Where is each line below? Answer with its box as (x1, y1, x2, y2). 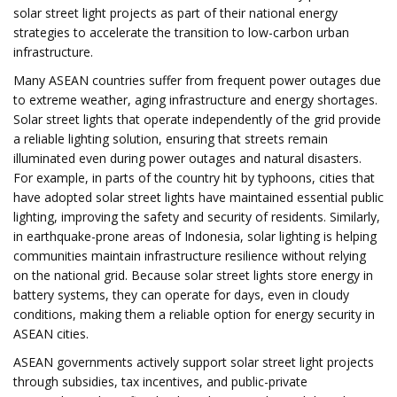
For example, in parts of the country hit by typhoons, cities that (13, 169, 375, 186)
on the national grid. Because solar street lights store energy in (13, 267, 373, 284)
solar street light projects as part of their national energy (13, 4, 338, 21)
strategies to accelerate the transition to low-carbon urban (13, 24, 349, 41)
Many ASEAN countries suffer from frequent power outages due (13, 72, 381, 89)
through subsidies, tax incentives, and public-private (13, 373, 307, 390)
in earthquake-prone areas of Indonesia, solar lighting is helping (13, 228, 377, 245)
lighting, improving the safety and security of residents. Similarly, (13, 208, 380, 225)
